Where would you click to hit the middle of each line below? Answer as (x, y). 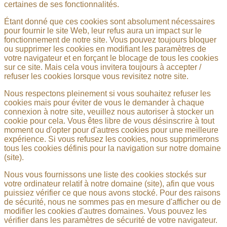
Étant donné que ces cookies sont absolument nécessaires (109, 21)
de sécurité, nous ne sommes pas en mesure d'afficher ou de (112, 202)
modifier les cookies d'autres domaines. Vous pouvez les (105, 211)
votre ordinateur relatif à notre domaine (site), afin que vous (109, 183)
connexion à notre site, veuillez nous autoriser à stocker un (109, 111)
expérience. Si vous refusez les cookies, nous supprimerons (111, 139)
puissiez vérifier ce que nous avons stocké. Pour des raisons (112, 193)
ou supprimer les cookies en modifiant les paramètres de (105, 49)
